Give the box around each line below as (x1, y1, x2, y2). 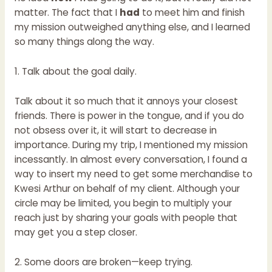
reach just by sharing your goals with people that (14, 211, 237, 224)
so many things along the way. (14, 35, 154, 49)
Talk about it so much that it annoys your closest (14, 94, 238, 107)
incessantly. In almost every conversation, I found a (14, 152, 247, 166)
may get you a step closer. (14, 225, 137, 239)
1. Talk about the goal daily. (14, 64, 137, 78)
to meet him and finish (139, 6, 245, 19)
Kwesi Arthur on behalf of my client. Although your (14, 182, 240, 195)
